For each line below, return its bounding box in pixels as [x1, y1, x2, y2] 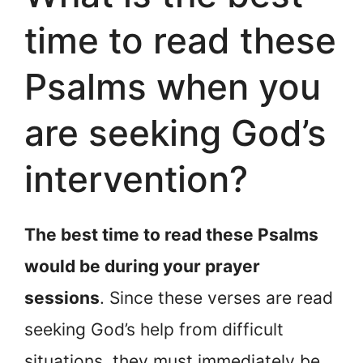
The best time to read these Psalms [24, 224, 318, 245]
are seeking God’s [24, 110, 327, 155]
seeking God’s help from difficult [24, 318, 284, 340]
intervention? [24, 156, 248, 201]
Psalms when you [24, 64, 321, 109]
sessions [24, 287, 100, 308]
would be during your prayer [24, 255, 260, 276]
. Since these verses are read [100, 287, 333, 308]
